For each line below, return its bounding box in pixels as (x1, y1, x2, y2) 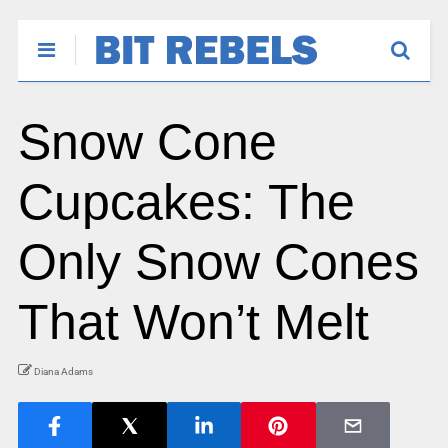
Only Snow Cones (17, 234, 419, 290)
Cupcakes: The (17, 174, 355, 230)
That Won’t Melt (17, 294, 369, 350)
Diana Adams (33, 366, 93, 377)
